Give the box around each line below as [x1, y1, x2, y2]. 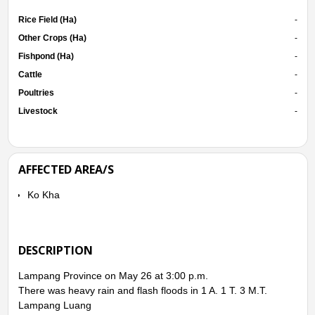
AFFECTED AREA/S [18, 161, 114, 177]
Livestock [18, 105, 58, 116]
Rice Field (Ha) [18, 14, 77, 25]
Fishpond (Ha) [18, 51, 74, 61]
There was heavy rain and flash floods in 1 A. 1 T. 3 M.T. [18, 284, 267, 296]
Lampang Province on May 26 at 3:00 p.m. [18, 269, 208, 281]
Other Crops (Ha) [18, 32, 86, 43]
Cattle [18, 69, 42, 79]
